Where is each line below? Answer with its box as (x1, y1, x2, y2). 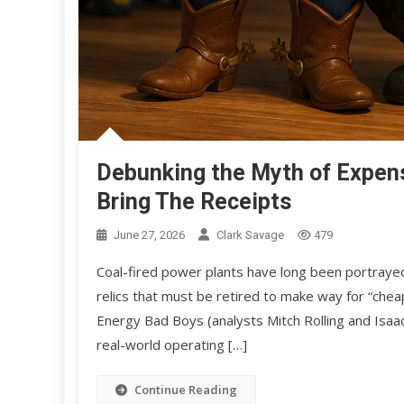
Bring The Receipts (96, 188, 291, 216)
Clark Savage (216, 228, 284, 243)
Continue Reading (134, 381, 237, 399)
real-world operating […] (96, 335, 247, 354)
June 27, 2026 (114, 228, 185, 243)
